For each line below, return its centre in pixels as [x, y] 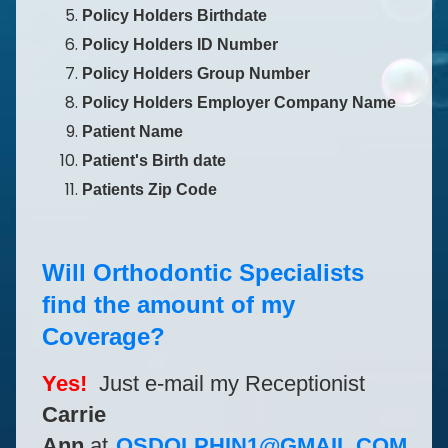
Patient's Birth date [153, 160]
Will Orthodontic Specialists [202, 272]
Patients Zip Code [149, 189]
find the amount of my [168, 304]
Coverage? [103, 336]
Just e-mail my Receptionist [231, 383]
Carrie [73, 414]
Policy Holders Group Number [195, 73]
